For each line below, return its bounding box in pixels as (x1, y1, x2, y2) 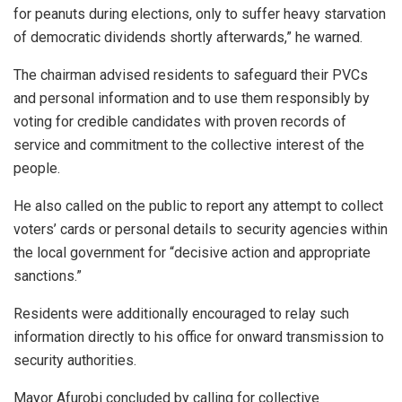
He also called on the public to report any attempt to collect (13, 197, 383, 215)
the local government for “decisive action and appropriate (13, 244, 371, 262)
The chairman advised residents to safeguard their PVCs (13, 66, 368, 84)
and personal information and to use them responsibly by (13, 90, 370, 108)
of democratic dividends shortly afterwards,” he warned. (13, 29, 363, 47)
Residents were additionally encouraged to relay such (13, 305, 349, 323)
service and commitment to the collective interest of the (13, 136, 364, 154)
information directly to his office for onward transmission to (13, 328, 384, 346)
